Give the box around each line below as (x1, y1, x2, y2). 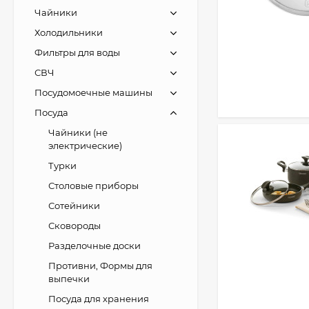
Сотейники (48, 200, 100, 211)
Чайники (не (48, 127, 108, 138)
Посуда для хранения (48, 293, 149, 304)
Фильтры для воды (34, 47, 120, 58)
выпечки (48, 273, 90, 284)
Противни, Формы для (48, 260, 152, 271)
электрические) (48, 140, 122, 151)
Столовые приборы (48, 180, 139, 191)
